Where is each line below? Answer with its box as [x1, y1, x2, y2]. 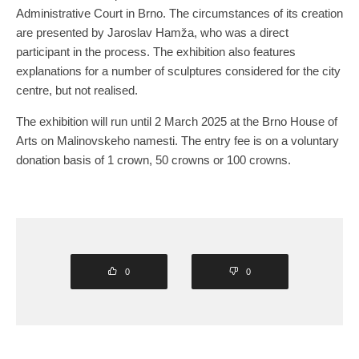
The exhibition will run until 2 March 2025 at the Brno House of [16, 114, 337, 128]
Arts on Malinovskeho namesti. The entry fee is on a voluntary [16, 133, 339, 147]
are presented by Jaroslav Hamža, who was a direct [16, 25, 288, 39]
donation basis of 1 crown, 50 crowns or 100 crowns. [16, 152, 301, 167]
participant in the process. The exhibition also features [16, 44, 296, 58]
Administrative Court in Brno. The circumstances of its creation [16, 6, 343, 20]
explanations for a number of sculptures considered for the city [16, 63, 341, 78]
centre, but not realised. [16, 83, 138, 97]
